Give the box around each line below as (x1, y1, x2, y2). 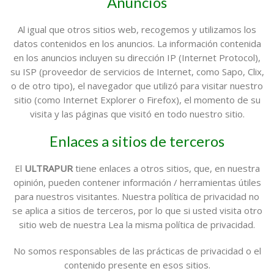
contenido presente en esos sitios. (64, 259, 210, 271)
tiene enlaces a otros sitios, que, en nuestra (75, 162, 260, 174)
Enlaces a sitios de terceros (50, 132, 224, 150)
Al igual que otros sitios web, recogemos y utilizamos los (18, 23, 256, 35)
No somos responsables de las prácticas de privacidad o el (13, 245, 261, 257)
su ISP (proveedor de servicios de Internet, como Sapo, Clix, (10, 65, 264, 78)
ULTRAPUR (24, 162, 75, 174)
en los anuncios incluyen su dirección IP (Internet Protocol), (13, 51, 261, 64)
